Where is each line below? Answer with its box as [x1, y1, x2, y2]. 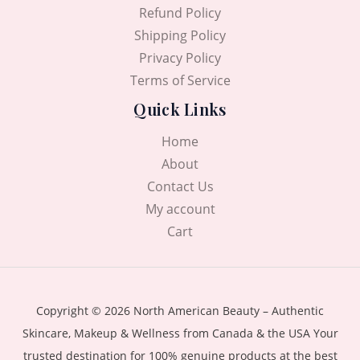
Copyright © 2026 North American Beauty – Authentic [36, 302, 324, 318]
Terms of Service [129, 71, 231, 89]
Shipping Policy [134, 26, 226, 44]
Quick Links [133, 97, 227, 120]
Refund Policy [139, 3, 221, 22]
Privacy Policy [139, 48, 221, 67]
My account [145, 199, 215, 218]
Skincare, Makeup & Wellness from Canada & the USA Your [22, 325, 338, 341]
